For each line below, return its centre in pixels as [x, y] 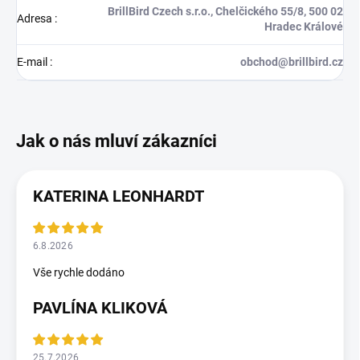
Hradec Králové [304, 27]
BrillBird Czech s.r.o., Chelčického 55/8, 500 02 [225, 12]
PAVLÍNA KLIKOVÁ [100, 308]
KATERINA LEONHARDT [119, 196]
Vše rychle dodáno [79, 273]
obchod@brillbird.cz [292, 62]
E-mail [33, 62]
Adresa [36, 19]
